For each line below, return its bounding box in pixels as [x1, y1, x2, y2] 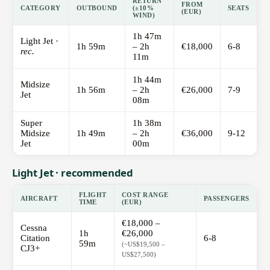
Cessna [20, 223, 47, 233]
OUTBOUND [77, 4, 118, 12]
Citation [20, 233, 50, 243]
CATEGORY [20, 4, 61, 12]
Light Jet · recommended [12, 166, 134, 180]
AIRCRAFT [20, 195, 58, 202]
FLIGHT [79, 191, 107, 199]
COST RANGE [122, 191, 169, 199]
